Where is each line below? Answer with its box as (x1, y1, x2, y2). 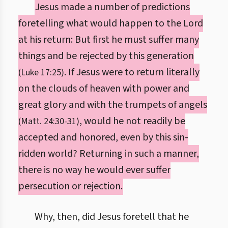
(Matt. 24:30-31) (18, 115, 79, 128)
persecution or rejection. (18, 179, 123, 193)
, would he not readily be (79, 114, 185, 128)
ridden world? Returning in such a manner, (18, 147, 199, 161)
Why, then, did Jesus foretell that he (35, 210, 189, 224)
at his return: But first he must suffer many (18, 33, 199, 47)
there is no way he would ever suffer (18, 163, 170, 177)
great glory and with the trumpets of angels (18, 98, 207, 112)
